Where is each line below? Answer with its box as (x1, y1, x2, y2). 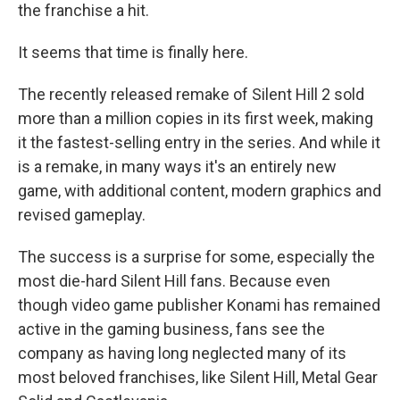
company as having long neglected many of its (18, 344, 346, 362)
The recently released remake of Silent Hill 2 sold (18, 85, 364, 104)
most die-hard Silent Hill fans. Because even (18, 271, 330, 290)
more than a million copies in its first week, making (18, 109, 373, 128)
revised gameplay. (18, 205, 146, 224)
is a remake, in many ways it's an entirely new (18, 157, 337, 176)
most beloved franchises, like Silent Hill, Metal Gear (18, 368, 378, 387)
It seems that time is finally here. (18, 43, 248, 62)
